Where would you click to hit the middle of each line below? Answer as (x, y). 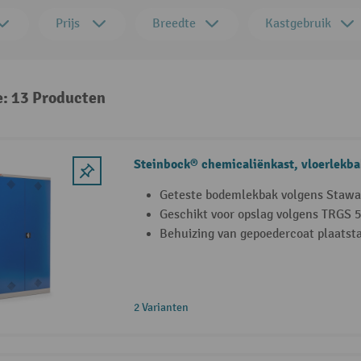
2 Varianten (161, 307)
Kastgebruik (298, 24)
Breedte (174, 24)
